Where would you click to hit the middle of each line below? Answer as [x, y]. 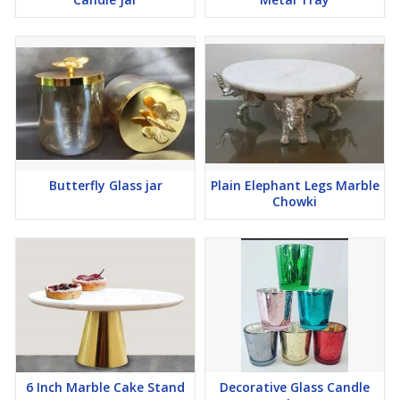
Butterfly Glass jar [105, 186]
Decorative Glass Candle [295, 387]
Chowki [295, 202]
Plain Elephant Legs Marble [295, 186]
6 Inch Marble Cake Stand [105, 387]
